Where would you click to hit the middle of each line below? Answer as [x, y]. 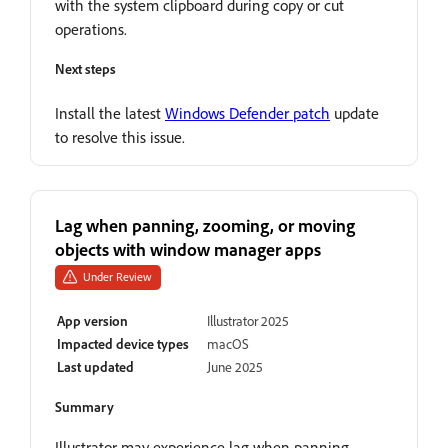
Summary [84, 406]
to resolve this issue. [120, 136]
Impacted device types [123, 343]
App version [92, 320]
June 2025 [235, 366]
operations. [91, 28]
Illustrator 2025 [248, 320]
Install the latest [110, 112]
